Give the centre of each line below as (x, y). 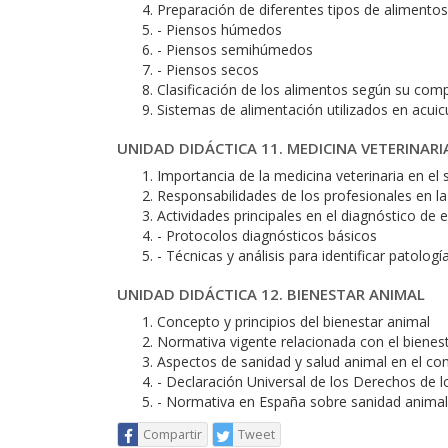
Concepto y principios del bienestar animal (293, 321)
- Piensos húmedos (219, 29)
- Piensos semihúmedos (235, 49)
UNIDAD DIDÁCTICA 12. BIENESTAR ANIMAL (271, 294)
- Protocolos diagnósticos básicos (267, 235)
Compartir (172, 434)
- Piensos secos (208, 69)
